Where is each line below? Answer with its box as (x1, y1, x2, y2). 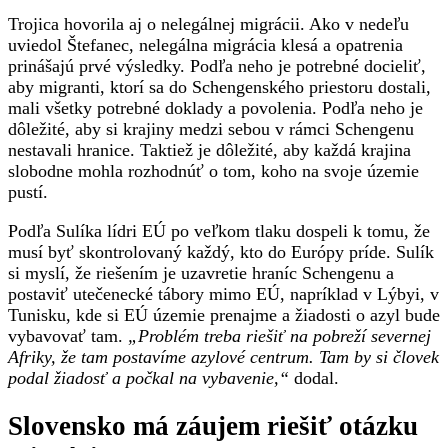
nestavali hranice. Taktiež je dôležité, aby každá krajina (8, 139, 411, 160)
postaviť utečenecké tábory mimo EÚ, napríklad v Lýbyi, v (8, 283, 439, 304)
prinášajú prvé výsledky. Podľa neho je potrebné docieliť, (8, 55, 426, 76)
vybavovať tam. (8, 325, 128, 346)
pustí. (8, 181, 48, 202)
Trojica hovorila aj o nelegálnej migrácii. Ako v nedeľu (8, 13, 409, 34)
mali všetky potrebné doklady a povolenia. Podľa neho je (8, 97, 423, 118)
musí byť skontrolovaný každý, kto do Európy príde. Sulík (8, 241, 434, 262)
